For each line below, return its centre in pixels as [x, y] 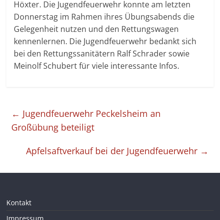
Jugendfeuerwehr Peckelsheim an [91, 113]
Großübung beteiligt [53, 127]
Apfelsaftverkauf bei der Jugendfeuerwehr [113, 151]
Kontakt [19, 202]
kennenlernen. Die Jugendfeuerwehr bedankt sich [105, 41]
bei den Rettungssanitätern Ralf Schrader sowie [102, 53]
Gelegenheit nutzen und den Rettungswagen [96, 29]
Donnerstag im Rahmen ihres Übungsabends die [104, 16]
